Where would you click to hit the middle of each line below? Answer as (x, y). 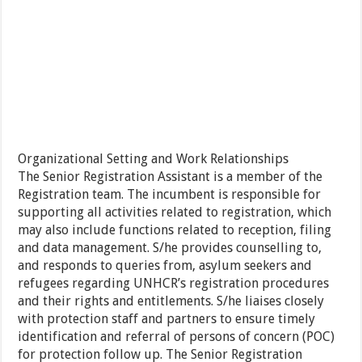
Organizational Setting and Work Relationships (154, 159)
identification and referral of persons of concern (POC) (177, 337)
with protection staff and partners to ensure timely (167, 319)
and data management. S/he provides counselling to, (170, 248)
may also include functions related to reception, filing (175, 230)
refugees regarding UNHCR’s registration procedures (174, 284)
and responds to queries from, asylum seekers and (165, 266)
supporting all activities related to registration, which (175, 213)
